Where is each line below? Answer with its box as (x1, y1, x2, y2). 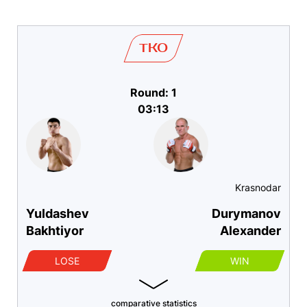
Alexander (220, 223, 281, 238)
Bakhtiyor (26, 223, 84, 238)
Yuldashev (26, 206, 89, 221)
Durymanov (212, 206, 281, 221)
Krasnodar (235, 182, 281, 194)
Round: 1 (130, 86, 177, 100)
